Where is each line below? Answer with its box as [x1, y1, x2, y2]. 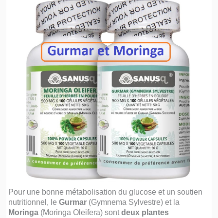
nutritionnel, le [8, 198, 59, 207]
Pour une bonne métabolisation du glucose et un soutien [8, 187, 203, 197]
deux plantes [121, 208, 169, 217]
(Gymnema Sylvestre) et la [87, 198, 180, 207]
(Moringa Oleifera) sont [38, 208, 122, 217]
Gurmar [59, 198, 87, 207]
